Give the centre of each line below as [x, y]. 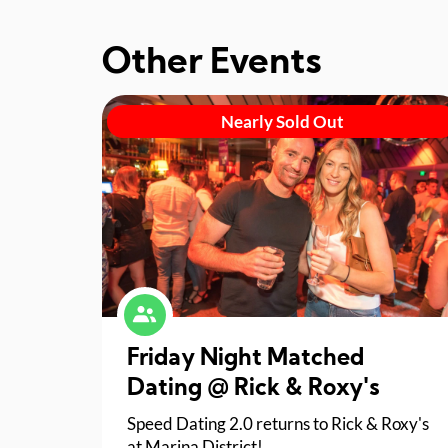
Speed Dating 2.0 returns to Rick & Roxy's [278, 424]
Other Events [212, 64]
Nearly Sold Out [282, 121]
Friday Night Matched [246, 359]
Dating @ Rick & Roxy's [271, 389]
